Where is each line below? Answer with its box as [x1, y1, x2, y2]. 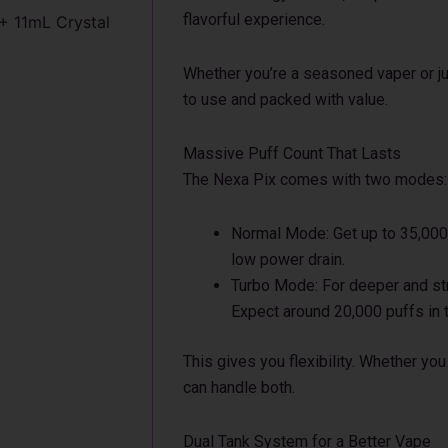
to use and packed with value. [183, 89, 388, 109]
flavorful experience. [183, 9, 325, 29]
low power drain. [231, 249, 345, 269]
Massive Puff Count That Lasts [183, 143, 401, 163]
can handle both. [183, 377, 295, 397]
